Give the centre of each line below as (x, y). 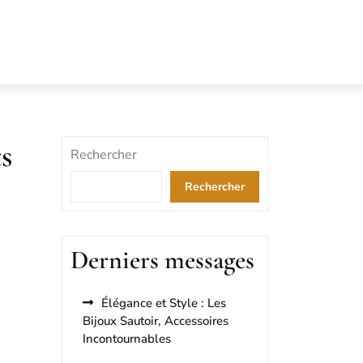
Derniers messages (162, 260)
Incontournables (127, 339)
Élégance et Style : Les (164, 303)
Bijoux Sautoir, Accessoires (156, 321)
